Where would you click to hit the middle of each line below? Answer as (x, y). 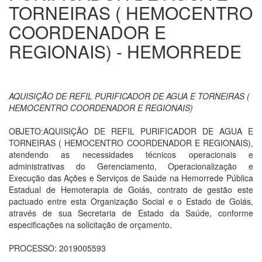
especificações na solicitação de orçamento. (90, 225)
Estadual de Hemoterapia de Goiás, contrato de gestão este (131, 189)
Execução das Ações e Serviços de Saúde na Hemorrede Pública (131, 178)
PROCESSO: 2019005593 (57, 248)
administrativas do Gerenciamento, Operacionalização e (131, 166)
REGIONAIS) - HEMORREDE (125, 51)
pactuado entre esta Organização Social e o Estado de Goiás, (131, 201)
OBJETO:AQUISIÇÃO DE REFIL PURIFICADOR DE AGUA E (131, 131)
